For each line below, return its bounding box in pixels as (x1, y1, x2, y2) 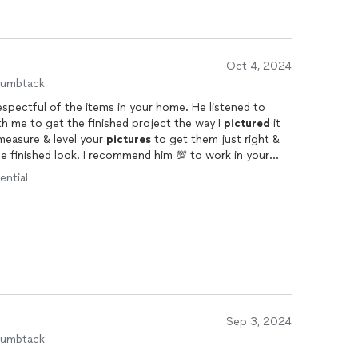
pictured (224, 117, 270, 130)
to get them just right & (151, 133, 280, 146)
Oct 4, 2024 (226, 59, 292, 73)
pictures (106, 133, 151, 146)
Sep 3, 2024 (226, 315, 292, 328)
